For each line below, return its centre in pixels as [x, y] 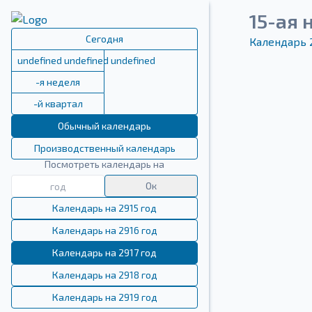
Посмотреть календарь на [104, 164]
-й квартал [58, 103]
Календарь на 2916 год [104, 230]
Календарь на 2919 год [104, 297]
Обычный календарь [104, 126]
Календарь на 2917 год [104, 252]
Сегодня [104, 39]
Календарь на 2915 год [104, 208]
